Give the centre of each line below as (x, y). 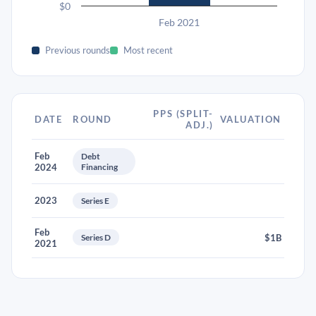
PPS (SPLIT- (183, 114)
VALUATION (250, 119)
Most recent (148, 50)
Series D (96, 237)
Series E (95, 201)
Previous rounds (78, 50)
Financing (99, 167)
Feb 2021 (179, 22)
